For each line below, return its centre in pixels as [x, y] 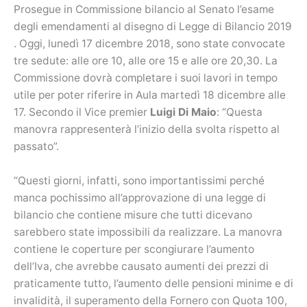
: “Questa [240, 112]
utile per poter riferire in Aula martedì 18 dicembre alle [150, 95]
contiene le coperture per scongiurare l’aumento [134, 249]
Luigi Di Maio [183, 112]
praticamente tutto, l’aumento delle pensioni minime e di [153, 283]
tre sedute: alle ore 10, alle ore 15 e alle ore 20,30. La [146, 61]
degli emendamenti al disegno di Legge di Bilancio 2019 [153, 27]
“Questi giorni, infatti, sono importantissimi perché [139, 180]
